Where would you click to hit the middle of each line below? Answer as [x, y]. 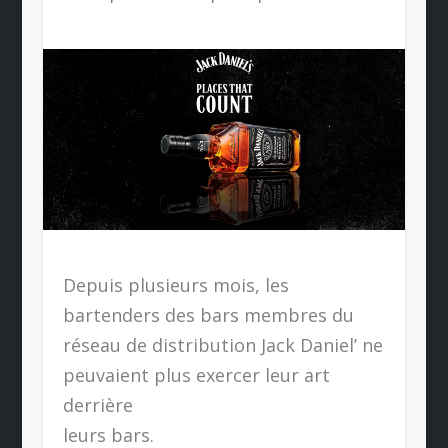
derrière [97, 405]
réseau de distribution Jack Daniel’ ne [222, 345]
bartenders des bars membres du [208, 315]
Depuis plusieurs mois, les [175, 285]
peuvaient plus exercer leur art [196, 375]
